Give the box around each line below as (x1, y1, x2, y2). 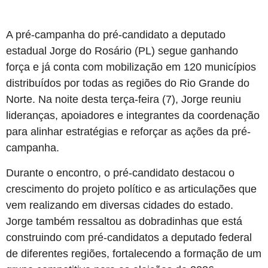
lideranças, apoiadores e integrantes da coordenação (6, 109, 260, 122)
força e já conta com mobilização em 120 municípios (6, 61, 256, 74)
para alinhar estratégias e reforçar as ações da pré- (6, 126, 251, 138)
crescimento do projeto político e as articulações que (6, 182, 257, 195)
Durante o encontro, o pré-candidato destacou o (6, 166, 234, 179)
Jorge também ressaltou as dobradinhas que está (6, 215, 242, 227)
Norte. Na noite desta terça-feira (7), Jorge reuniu (6, 93, 241, 106)
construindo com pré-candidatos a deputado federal (6, 231, 252, 243)
